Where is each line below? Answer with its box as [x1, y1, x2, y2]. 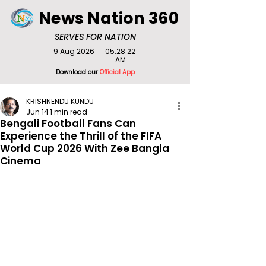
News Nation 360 [38, 7, 179, 29]
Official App [99, 68, 135, 77]
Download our [55, 68, 100, 77]
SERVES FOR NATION [54, 31, 136, 43]
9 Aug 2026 [53, 46, 94, 56]
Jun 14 [26, 107, 49, 117]
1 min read [50, 107, 87, 117]
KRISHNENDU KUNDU [26, 96, 94, 106]
